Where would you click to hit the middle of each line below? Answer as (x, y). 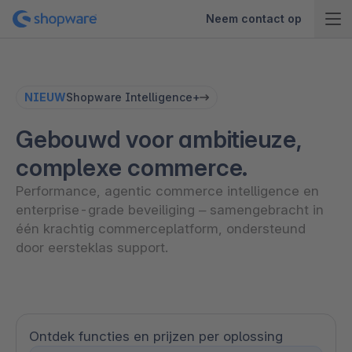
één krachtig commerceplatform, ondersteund (161, 229)
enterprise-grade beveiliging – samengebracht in (170, 210)
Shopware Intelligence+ (133, 97)
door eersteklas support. (92, 247)
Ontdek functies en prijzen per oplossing (156, 336)
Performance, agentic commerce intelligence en (167, 191)
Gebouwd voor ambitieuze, (159, 139)
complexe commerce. (132, 167)
